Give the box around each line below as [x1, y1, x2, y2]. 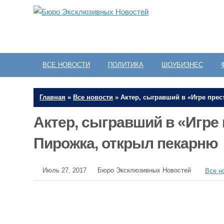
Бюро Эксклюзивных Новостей [97, 166, 191, 174]
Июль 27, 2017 [42, 166, 87, 174]
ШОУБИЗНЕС [161, 61, 203, 68]
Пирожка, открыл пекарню [33, 135, 218, 151]
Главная [39, 93, 66, 101]
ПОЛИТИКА [108, 61, 144, 68]
